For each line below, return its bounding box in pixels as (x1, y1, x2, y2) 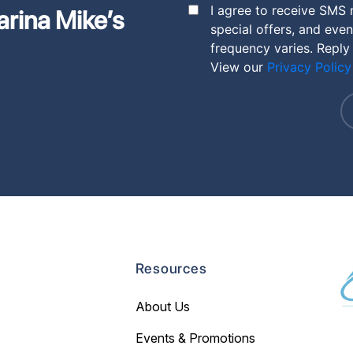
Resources (135, 260, 207, 277)
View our (210, 59, 267, 76)
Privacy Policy (267, 59, 351, 76)
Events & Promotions (135, 330, 255, 347)
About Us (135, 299, 190, 315)
